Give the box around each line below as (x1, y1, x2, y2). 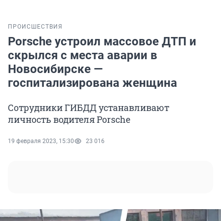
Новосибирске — (8, 62, 103, 76)
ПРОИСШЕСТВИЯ (8, 23, 63, 31)
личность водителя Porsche (8, 113, 130, 126)
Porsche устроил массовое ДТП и (8, 35, 196, 49)
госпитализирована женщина (8, 76, 177, 90)
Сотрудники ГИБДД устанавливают (8, 102, 169, 114)
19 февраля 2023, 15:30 (8, 138, 74, 145)
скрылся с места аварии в (8, 48, 157, 63)
